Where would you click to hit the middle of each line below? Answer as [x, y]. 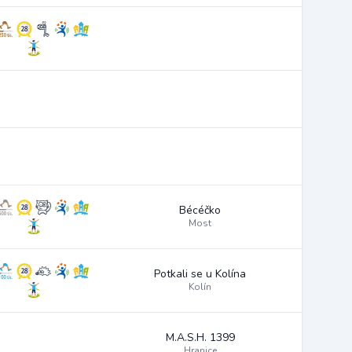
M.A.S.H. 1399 [200, 337]
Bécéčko [200, 210]
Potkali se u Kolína [200, 274]
